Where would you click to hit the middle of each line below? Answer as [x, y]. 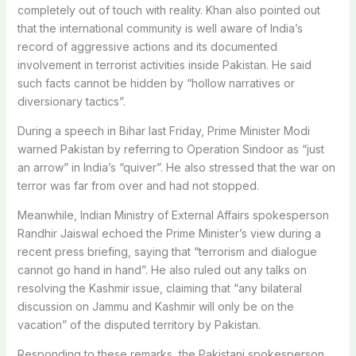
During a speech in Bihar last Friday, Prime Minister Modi [163, 130]
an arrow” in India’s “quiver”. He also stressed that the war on [176, 167]
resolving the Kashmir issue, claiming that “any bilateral [159, 288]
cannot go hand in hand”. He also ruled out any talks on [162, 269]
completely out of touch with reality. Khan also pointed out [168, 10]
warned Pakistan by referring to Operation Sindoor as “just [170, 149]
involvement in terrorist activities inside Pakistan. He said [164, 64]
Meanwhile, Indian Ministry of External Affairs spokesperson [173, 215]
